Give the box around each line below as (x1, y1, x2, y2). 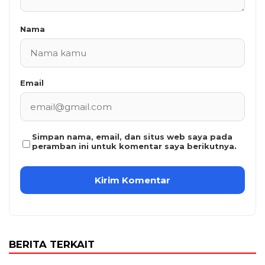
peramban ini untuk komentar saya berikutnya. (32, 141, 237, 151)
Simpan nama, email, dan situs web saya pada (32, 132, 232, 142)
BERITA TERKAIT (9, 238, 95, 251)
